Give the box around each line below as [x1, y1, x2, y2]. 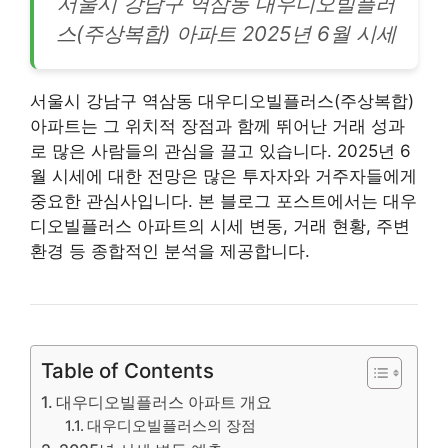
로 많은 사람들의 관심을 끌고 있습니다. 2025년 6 [30, 140, 411, 161]
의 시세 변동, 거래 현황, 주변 [188, 215, 410, 236]
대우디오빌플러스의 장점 [87, 416, 257, 435]
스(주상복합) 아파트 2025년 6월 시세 [56, 20, 396, 46]
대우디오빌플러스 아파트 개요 [56, 391, 273, 412]
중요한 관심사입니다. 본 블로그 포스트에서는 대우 [30, 190, 417, 211]
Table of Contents [41, 357, 214, 383]
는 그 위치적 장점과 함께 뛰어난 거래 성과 [81, 115, 405, 136]
